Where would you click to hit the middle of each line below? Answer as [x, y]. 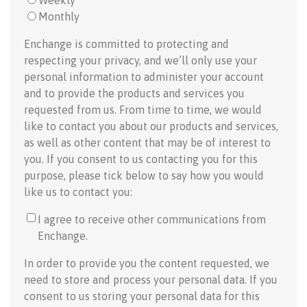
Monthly [59, 16]
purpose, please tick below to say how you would [144, 175]
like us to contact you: [78, 192]
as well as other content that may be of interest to [147, 143]
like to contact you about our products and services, [151, 126]
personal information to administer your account [144, 77]
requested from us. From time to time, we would [143, 110]
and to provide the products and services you [134, 93]
